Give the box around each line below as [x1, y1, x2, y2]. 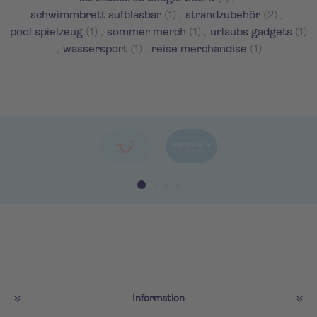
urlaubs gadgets [209, 27, 292, 38]
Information [132, 294, 185, 305]
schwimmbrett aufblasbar [30, 10, 161, 21]
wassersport [63, 44, 127, 55]
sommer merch [106, 27, 186, 38]
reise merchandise [151, 44, 247, 55]
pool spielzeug [9, 27, 83, 38]
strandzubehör [185, 10, 260, 21]
